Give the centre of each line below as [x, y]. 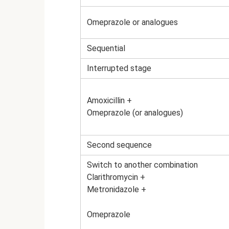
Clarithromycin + [116, 177]
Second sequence [119, 145]
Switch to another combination [142, 165]
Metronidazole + [117, 190]
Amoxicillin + [109, 101]
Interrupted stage [119, 68]
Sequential [106, 49]
